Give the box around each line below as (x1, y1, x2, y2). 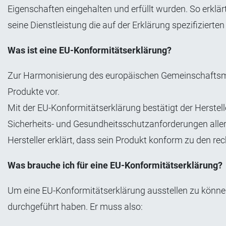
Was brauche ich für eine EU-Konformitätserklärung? (8, 159, 222, 171)
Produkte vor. (8, 86, 60, 97)
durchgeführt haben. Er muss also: (8, 201, 143, 212)
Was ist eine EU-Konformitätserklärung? (8, 44, 172, 55)
